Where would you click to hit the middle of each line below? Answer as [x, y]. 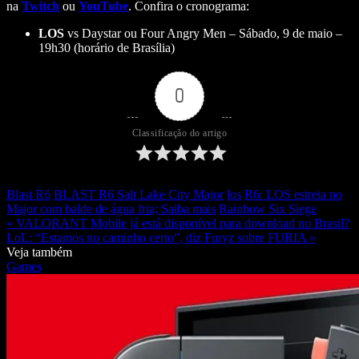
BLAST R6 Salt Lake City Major [139, 194]
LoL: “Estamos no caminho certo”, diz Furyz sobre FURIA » [161, 237]
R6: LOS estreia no [293, 194]
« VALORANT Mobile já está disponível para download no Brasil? [178, 223]
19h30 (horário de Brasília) [107, 47]
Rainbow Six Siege [268, 208]
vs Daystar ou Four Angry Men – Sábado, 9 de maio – [203, 33]
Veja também [39, 252]
